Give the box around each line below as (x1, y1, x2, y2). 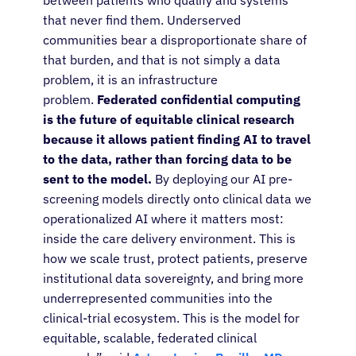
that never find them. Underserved (43, 12, 241, 29)
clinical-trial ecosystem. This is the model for (43, 310, 300, 327)
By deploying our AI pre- (152, 171, 292, 188)
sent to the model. (43, 171, 152, 188)
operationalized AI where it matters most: (43, 211, 284, 227)
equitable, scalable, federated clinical (43, 330, 257, 346)
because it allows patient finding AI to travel (43, 131, 311, 148)
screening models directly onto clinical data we (43, 191, 311, 207)
